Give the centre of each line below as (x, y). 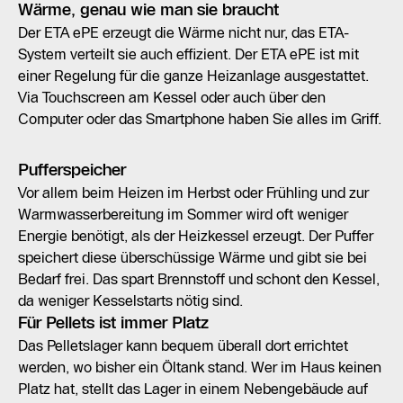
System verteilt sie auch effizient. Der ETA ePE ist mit (188, 54)
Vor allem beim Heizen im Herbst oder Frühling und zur (193, 192)
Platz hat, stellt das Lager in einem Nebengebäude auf (193, 388)
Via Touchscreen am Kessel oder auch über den (172, 97)
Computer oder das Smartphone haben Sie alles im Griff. (200, 118)
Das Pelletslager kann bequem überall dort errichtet (183, 345)
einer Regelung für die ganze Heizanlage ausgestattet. (193, 75)
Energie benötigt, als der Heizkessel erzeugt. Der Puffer (196, 235)
